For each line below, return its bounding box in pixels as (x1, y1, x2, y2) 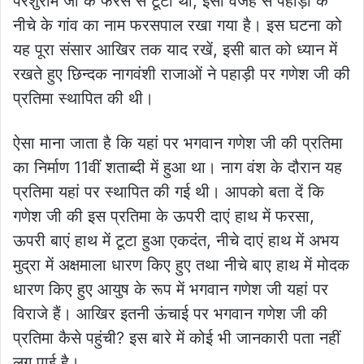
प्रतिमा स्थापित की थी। (13, 89, 154, 109)
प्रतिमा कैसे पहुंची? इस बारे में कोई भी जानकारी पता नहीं (13, 328, 340, 349)
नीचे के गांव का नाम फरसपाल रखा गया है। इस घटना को (13, 15, 342, 36)
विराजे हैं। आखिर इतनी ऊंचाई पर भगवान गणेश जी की (13, 304, 327, 324)
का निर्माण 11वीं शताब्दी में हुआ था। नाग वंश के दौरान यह (13, 158, 342, 178)
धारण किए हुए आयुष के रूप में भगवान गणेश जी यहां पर (13, 279, 328, 300)
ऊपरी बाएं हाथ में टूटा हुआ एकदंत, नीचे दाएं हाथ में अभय (13, 231, 339, 251)
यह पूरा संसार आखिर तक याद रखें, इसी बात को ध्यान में (13, 40, 337, 60)
